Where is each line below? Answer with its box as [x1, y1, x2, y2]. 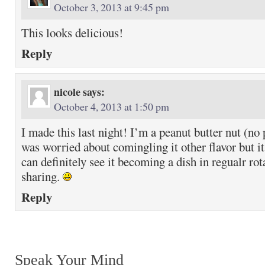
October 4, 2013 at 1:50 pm [54, 99, 169, 114]
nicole [54, 84, 80, 99]
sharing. [21, 168, 63, 185]
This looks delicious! [21, 24, 123, 41]
